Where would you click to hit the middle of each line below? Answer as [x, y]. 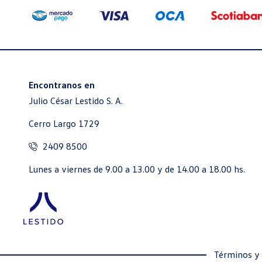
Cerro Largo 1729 [64, 123]
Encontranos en [61, 85]
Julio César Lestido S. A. [75, 100]
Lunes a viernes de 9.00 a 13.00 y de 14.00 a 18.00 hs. [137, 169]
